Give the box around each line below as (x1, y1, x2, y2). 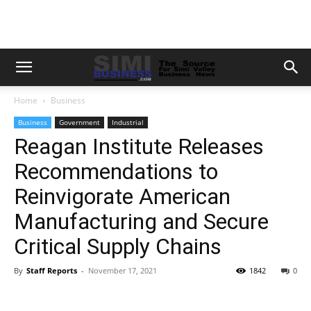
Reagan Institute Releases (14, 133, 264, 160)
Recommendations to (14, 158, 218, 185)
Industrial (112, 117, 144, 127)
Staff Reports (26, 265, 77, 276)
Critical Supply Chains (14, 233, 221, 260)
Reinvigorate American (14, 183, 230, 210)
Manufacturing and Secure (14, 208, 269, 235)
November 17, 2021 (88, 265, 157, 276)
